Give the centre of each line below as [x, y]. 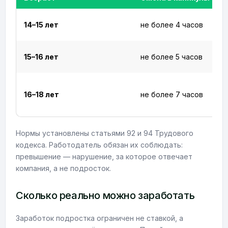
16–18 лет [41, 94]
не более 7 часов [172, 94]
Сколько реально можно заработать [105, 195]
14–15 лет [41, 25]
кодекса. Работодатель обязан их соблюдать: [99, 145]
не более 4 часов [172, 25]
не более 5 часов [172, 57]
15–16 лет [41, 57]
